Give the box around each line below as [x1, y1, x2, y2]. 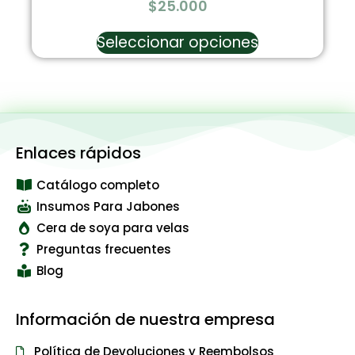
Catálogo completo [36, 176, 160, 193]
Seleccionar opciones [97, 31, 258, 53]
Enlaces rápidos [16, 141, 141, 164]
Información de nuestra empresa [16, 307, 275, 330]
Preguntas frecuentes [36, 240, 172, 258]
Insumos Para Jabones [36, 197, 181, 215]
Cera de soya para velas [36, 219, 190, 236]
